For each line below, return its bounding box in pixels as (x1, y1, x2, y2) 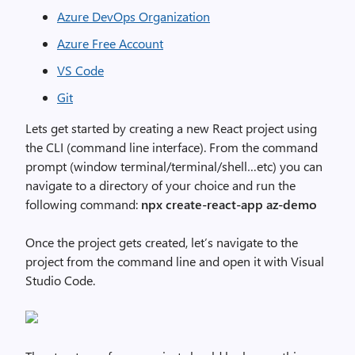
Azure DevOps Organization (57, 8, 210, 25)
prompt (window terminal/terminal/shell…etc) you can (25, 158, 323, 174)
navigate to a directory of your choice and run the (25, 177, 296, 193)
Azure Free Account (57, 35, 163, 52)
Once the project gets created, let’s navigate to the (25, 234, 298, 250)
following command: (25, 196, 141, 212)
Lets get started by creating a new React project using (25, 120, 317, 136)
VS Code (57, 62, 104, 78)
